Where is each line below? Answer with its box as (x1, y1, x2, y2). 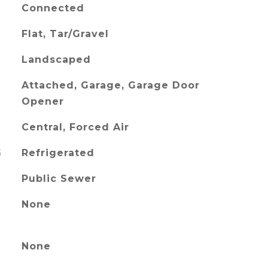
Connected (21, 2, 84, 14)
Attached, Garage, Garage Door (21, 80, 200, 91)
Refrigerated (21, 147, 95, 159)
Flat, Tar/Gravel (21, 28, 109, 39)
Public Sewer (21, 173, 96, 184)
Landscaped (21, 54, 91, 65)
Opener (21, 96, 64, 107)
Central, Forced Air (21, 121, 129, 133)
